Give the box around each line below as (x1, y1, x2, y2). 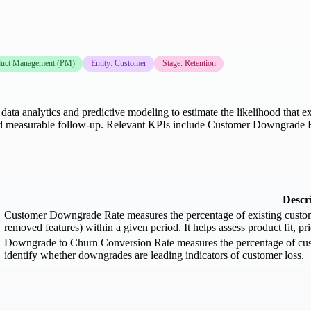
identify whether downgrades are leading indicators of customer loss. (4, 249, 304, 261)
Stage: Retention (162, 58, 216, 69)
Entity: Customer (90, 58, 146, 69)
